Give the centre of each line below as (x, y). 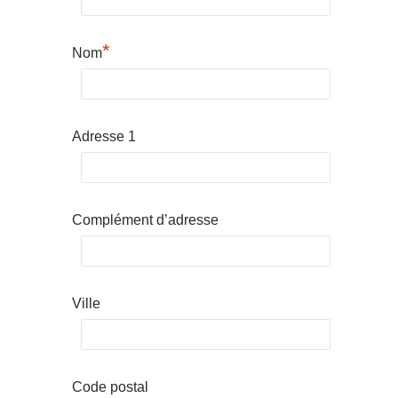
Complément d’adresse (145, 220)
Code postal (110, 387)
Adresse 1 (103, 137)
